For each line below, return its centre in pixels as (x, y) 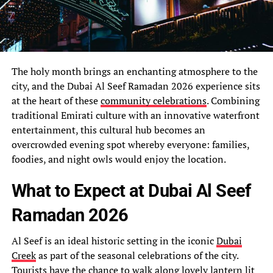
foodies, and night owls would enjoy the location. (119, 159)
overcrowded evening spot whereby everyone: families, (130, 144)
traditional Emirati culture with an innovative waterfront (135, 115)
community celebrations (153, 100)
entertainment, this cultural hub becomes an (108, 129)
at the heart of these (56, 100)
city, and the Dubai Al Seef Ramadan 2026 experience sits (136, 86)
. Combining (233, 100)
